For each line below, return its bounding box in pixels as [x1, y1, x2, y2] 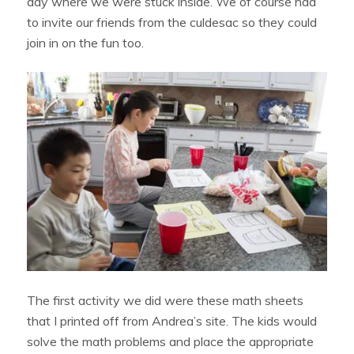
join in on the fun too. [27, 34, 145, 51]
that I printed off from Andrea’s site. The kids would [27, 313, 318, 330]
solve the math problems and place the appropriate [27, 333, 314, 350]
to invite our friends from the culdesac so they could [27, 13, 318, 30]
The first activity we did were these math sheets [27, 292, 304, 309]
